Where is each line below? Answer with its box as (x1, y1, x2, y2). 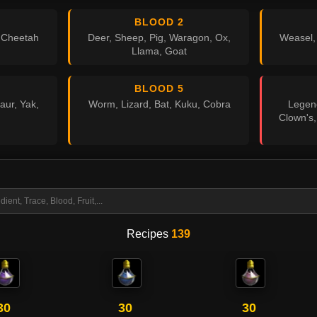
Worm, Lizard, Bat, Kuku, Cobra (88, 99, 231, 110)
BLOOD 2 (134, 16, 185, 28)
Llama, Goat (132, 46, 188, 57)
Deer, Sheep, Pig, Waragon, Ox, (88, 33, 231, 43)
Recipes (127, 228, 171, 240)
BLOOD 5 (134, 83, 185, 94)
